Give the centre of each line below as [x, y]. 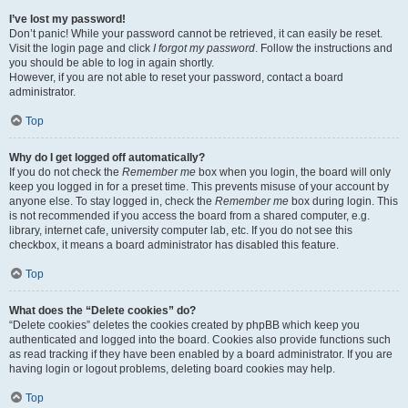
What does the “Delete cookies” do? [102, 311]
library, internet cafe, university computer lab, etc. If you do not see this [181, 230]
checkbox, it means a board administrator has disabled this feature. [174, 245]
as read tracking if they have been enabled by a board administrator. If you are [201, 354]
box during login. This [343, 201]
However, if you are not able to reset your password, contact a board [176, 77]
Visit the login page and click [81, 48]
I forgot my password [204, 48]
